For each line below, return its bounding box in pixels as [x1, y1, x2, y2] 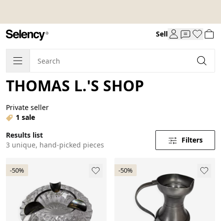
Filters [182, 135, 203, 145]
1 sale [16, 112, 35, 122]
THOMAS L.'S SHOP [6, 75, 144, 96]
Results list [6, 130, 43, 140]
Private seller [6, 102, 49, 112]
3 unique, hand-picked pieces [6, 140, 104, 149]
